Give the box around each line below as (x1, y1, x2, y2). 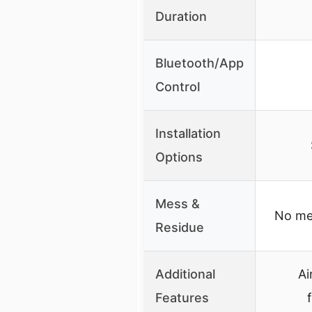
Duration (155, 8, 207, 24)
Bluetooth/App (155, 55, 244, 70)
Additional (155, 266, 215, 281)
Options (155, 149, 203, 164)
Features (155, 290, 209, 305)
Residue (155, 219, 204, 235)
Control (155, 79, 200, 94)
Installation (155, 125, 221, 141)
